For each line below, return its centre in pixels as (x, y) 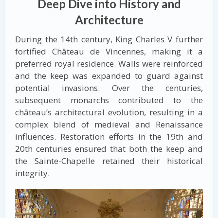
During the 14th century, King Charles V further (109, 39)
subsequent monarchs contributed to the (109, 100)
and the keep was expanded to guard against (109, 75)
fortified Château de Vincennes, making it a (109, 51)
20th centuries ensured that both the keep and (109, 148)
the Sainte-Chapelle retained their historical (109, 161)
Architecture (109, 19)
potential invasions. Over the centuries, (109, 88)
